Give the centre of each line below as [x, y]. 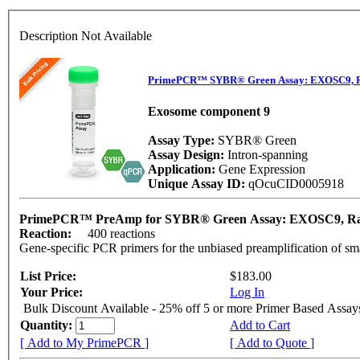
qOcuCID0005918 [298, 184]
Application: [183, 170]
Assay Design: [188, 155]
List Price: [50, 276]
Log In [247, 292]
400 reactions [123, 233]
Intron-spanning [269, 155]
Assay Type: [183, 141]
